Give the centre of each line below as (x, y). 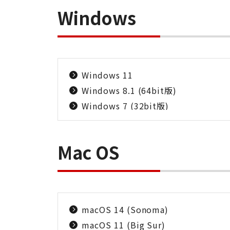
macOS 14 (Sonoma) (125, 209)
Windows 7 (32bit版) (126, 106)
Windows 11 (107, 75)
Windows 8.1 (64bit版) (129, 90)
